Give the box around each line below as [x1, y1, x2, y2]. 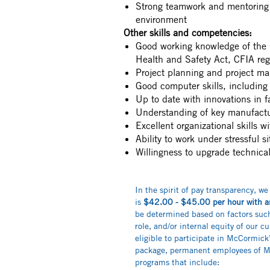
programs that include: [135, 257, 222, 267]
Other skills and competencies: [124, 27, 252, 39]
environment [136, 13, 187, 25]
